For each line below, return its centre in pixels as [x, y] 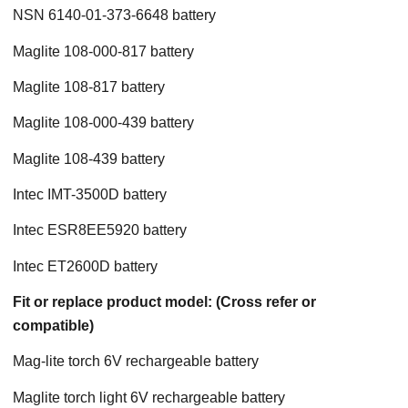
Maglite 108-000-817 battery [103, 51]
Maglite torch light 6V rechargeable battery [149, 397]
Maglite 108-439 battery [89, 158]
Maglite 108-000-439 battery [103, 123]
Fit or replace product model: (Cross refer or [164, 301]
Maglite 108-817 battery [89, 87]
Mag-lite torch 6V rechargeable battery [136, 362]
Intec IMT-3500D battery [90, 194]
